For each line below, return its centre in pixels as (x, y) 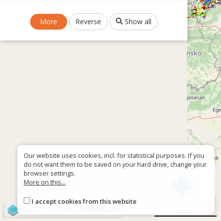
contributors (101, 209)
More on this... (45, 182)
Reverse (88, 21)
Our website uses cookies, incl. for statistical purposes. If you (114, 156)
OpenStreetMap (55, 209)
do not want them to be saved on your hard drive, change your (115, 165)
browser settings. (50, 173)
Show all (137, 21)
